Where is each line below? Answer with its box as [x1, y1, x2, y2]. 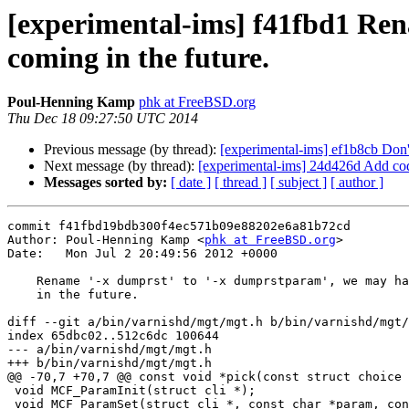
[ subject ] [270, 174, 327, 191]
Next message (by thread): [44, 158, 198, 174]
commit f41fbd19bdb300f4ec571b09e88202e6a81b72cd [7, 219, 351, 234]
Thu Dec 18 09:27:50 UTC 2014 [7, 110, 198, 127]
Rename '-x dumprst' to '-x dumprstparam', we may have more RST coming [7, 274, 37, 288]
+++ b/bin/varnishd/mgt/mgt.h [7, 356, 212, 371]
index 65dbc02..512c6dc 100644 [7, 329, 219, 343]
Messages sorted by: [44, 174, 167, 191]
